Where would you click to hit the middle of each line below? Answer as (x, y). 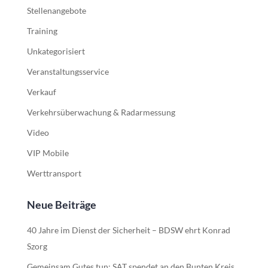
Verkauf (41, 92)
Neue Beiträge (61, 205)
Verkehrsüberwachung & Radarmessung (101, 112)
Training (42, 31)
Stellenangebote (56, 10)
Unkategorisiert (56, 51)
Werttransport (54, 173)
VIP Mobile (48, 153)
